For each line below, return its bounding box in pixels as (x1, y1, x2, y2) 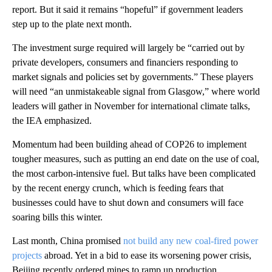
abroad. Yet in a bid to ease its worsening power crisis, (42, 250, 251, 260)
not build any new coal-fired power (123, 235, 258, 246)
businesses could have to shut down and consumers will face (12, 197, 243, 208)
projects (12, 250, 42, 260)
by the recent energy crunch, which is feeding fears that (12, 182, 223, 193)
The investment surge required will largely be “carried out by (12, 42, 245, 53)
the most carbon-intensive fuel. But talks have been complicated (12, 168, 256, 178)
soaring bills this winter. (12, 211, 103, 222)
